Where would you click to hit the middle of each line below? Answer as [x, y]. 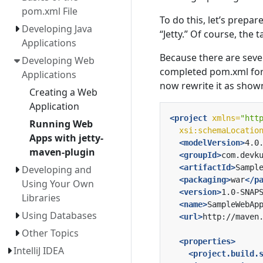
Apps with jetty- [66, 138]
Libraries [41, 198]
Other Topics [50, 233]
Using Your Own [58, 184]
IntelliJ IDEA [39, 251]
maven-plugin [62, 152]
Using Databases [59, 215]
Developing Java [57, 29]
